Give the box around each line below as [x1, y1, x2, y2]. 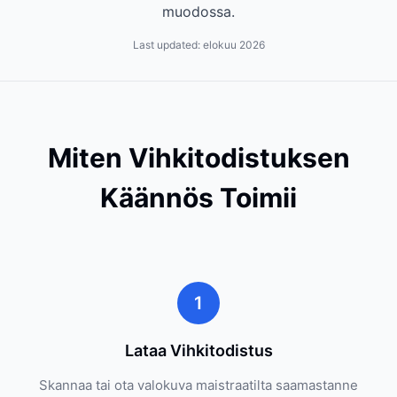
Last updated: [132, 38, 203, 51]
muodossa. [162, 3, 235, 20]
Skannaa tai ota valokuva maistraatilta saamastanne [39, 377, 358, 393]
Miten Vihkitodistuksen [47, 142, 350, 174]
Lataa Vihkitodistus [124, 341, 273, 360]
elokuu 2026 [202, 38, 265, 51]
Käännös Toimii [100, 182, 297, 214]
